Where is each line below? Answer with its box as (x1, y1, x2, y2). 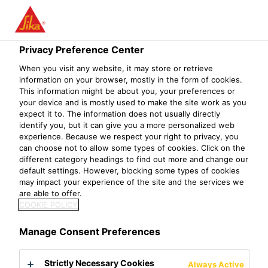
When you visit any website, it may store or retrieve (19, 63, 213, 73)
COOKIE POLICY (19, 200, 78, 209)
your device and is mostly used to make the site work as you (19, 98, 246, 107)
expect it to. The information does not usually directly (19, 109, 220, 118)
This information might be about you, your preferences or (19, 86, 235, 96)
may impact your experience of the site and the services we (19, 177, 244, 187)
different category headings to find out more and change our (19, 154, 248, 164)
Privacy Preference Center (19, 44, 144, 56)
